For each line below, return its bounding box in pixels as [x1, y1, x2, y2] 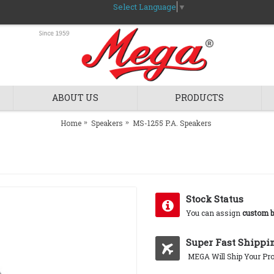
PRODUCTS [175, 92, 224, 103]
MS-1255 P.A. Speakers [132, 117, 212, 128]
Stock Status [186, 193, 243, 205]
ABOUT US [52, 92, 98, 103]
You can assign [186, 208, 242, 218]
